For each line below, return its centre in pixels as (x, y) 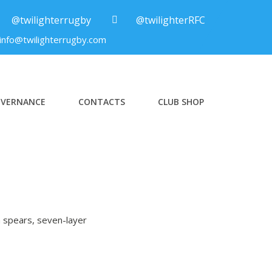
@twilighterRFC (170, 20)
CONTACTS (102, 102)
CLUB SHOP (181, 102)
